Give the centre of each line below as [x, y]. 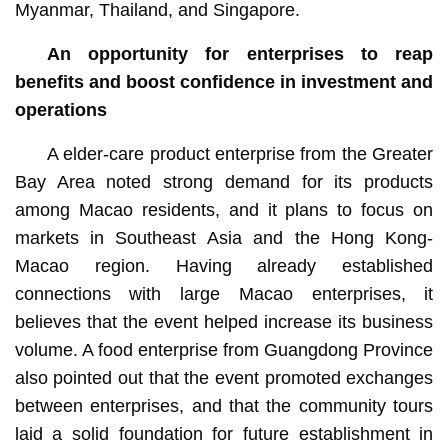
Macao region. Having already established [224, 265]
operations [60, 109]
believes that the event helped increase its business [224, 321]
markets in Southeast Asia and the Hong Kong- [224, 237]
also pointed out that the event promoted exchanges [224, 377]
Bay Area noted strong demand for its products [224, 181]
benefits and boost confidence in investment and [224, 81]
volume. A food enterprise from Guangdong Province [224, 349]
